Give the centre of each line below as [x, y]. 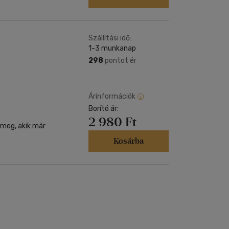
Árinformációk [112, 96]
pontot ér [120, 61]
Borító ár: [104, 109]
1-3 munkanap [112, 48]
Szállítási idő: [110, 38]
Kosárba [129, 141]
